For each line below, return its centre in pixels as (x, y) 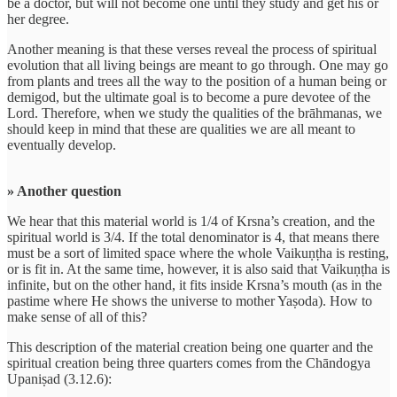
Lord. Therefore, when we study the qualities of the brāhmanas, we (195, 113)
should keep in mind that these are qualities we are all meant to (181, 128)
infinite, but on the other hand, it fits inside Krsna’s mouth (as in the (195, 284)
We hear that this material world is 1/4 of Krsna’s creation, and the (191, 221)
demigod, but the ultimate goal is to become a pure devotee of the (189, 97)
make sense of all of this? (77, 316)
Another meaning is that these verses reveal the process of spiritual (192, 49)
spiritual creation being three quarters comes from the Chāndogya (189, 362)
